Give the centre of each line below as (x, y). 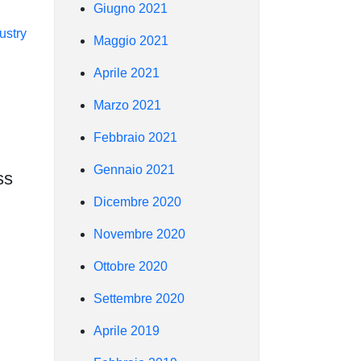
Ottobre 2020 (131, 266)
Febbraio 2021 (135, 137)
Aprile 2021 (127, 73)
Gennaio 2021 (134, 169)
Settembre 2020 (139, 298)
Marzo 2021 (127, 105)
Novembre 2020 (139, 234)
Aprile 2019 (127, 330)
